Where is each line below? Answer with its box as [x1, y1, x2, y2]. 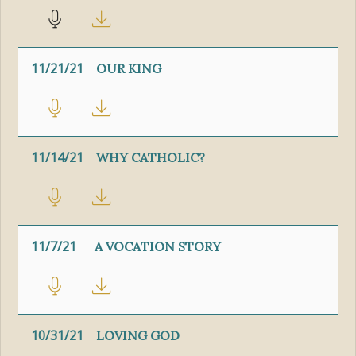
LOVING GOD [96, 327, 180, 344]
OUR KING [96, 60, 162, 77]
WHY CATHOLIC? [96, 149, 206, 166]
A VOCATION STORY [95, 238, 222, 255]
